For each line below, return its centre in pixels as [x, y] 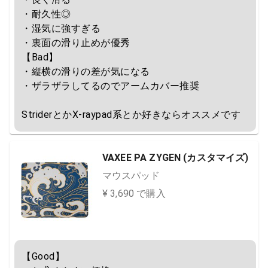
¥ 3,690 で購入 [134, 194]
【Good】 [43, 256]
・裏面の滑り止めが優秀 [76, 43]
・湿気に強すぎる [61, 28]
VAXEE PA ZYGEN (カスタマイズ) [176, 158]
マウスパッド [131, 176]
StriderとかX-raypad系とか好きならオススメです [131, 115]
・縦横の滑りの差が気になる [86, 71]
